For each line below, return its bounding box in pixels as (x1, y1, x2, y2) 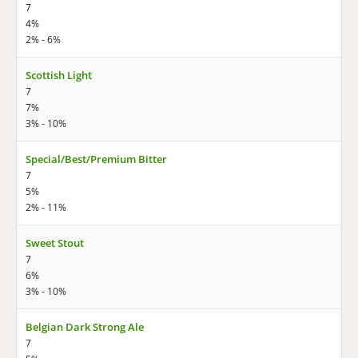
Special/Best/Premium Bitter (26, 152, 167, 166)
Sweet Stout (26, 236, 84, 250)
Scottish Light (26, 68, 92, 82)
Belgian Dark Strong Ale (26, 320, 144, 334)
